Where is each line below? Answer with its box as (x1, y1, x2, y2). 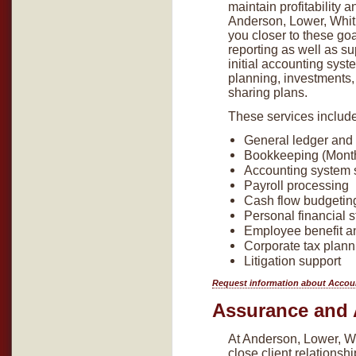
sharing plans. (228, 85, 308, 99)
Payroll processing (244, 178, 349, 192)
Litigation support (244, 253, 341, 268)
